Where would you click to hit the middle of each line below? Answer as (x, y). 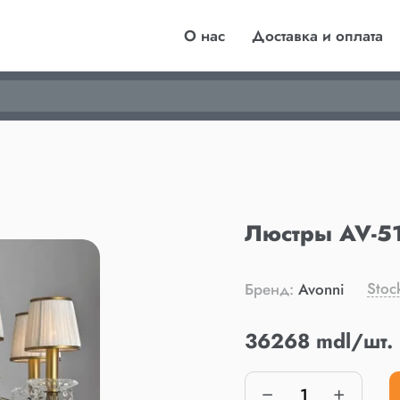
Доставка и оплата (317, 36)
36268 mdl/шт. (319, 341)
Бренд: (269, 289)
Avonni (319, 289)
